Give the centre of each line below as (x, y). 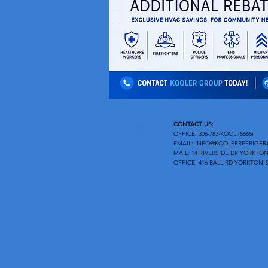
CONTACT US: (194, 124)
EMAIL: (184, 143)
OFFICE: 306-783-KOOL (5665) (214, 134)
